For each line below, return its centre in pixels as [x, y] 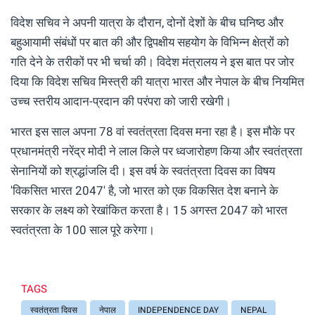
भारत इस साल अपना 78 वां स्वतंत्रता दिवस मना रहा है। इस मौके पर [153, 131]
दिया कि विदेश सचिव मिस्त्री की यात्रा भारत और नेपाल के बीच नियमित [157, 81]
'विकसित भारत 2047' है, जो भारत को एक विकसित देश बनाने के [144, 190]
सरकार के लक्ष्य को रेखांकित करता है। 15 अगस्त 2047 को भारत [149, 210]
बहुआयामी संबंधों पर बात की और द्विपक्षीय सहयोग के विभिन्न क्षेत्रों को [150, 42]
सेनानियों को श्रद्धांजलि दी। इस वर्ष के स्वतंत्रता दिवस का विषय [143, 171]
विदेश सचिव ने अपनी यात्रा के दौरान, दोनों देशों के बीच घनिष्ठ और [147, 22]
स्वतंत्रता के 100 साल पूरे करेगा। [83, 230]
